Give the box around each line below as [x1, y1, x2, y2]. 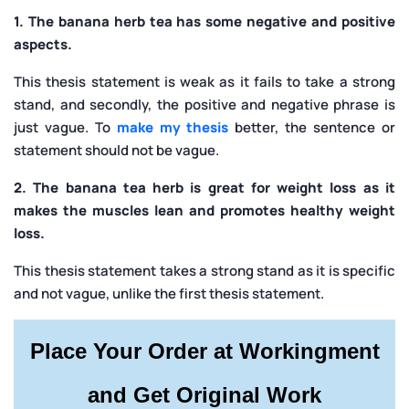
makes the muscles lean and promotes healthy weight [14, 200, 395, 220]
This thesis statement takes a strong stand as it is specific [14, 260, 395, 280]
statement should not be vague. [14, 140, 219, 160]
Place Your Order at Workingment [29, 338, 380, 363]
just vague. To [14, 117, 117, 137]
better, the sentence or [228, 117, 396, 137]
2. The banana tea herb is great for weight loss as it [14, 177, 395, 197]
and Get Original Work [88, 382, 321, 407]
